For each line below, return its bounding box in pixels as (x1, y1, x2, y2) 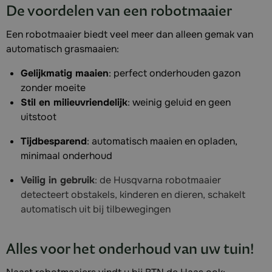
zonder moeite (21, 81, 86, 95)
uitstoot (21, 110, 56, 124)
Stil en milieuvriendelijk (21, 96, 127, 109)
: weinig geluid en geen (127, 96, 231, 109)
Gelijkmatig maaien (21, 67, 109, 80)
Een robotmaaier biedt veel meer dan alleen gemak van (6, 28, 253, 41)
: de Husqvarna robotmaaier (95, 174, 221, 187)
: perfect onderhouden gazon (109, 67, 240, 80)
